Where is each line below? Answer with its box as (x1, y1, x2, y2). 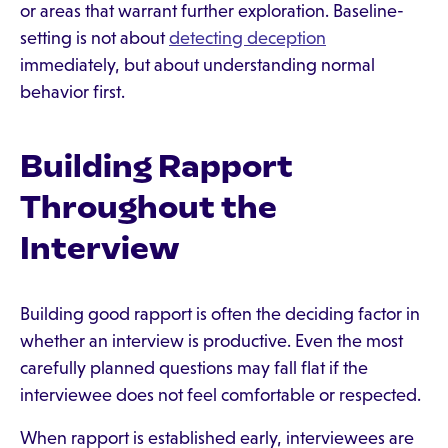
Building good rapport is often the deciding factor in (20, 304, 420, 324)
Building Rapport (20, 147, 293, 185)
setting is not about (20, 28, 169, 48)
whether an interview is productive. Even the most (20, 331, 403, 351)
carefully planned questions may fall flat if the (20, 358, 368, 378)
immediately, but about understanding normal (20, 55, 375, 75)
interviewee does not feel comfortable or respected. (20, 385, 421, 405)
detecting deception (169, 28, 326, 48)
